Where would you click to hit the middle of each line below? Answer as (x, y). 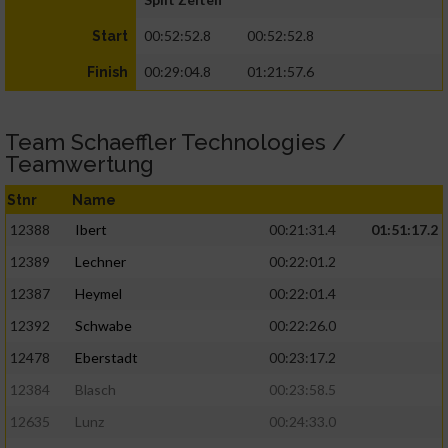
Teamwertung (79, 164)
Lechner (100, 262)
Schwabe (103, 326)
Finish (107, 72)
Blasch (95, 390)
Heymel (98, 294)
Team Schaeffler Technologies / (175, 142)
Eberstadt (106, 358)
